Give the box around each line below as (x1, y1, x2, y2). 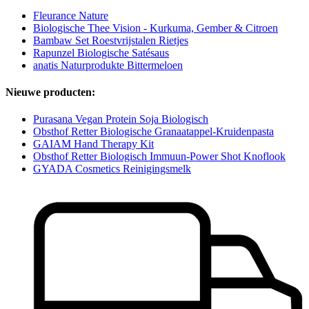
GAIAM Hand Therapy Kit (33, 138, 154, 150)
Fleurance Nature (33, 9, 108, 21)
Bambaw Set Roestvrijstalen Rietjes (33, 34, 188, 46)
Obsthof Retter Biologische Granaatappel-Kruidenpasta (33, 126, 274, 138)
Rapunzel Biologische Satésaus (33, 46, 169, 59)
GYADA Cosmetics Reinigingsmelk (33, 163, 191, 175)
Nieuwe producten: (6, 86, 95, 98)
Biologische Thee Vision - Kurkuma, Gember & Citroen (33, 21, 278, 34)
